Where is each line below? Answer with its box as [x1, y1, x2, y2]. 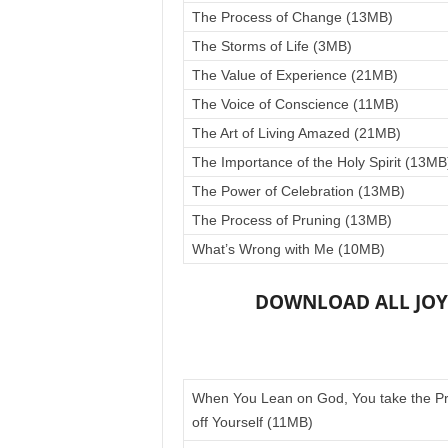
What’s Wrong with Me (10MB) [191, 241, 385, 257]
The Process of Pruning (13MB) [191, 212, 392, 228]
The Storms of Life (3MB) [191, 38, 352, 54]
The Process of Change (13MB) [191, 9, 393, 25]
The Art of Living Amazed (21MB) [191, 125, 401, 141]
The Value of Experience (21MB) [191, 67, 398, 83]
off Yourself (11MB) [191, 414, 313, 430]
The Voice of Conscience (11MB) [191, 96, 399, 112]
